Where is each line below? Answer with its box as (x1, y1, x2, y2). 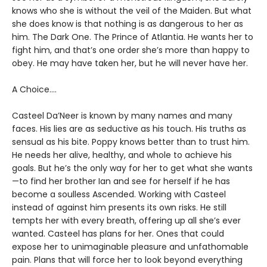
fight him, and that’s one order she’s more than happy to (12, 44, 250, 56)
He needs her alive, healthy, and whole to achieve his (12, 149, 232, 161)
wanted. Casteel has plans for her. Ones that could (12, 228, 224, 240)
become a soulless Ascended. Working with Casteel (12, 188, 226, 200)
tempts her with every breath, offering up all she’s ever (12, 215, 241, 226)
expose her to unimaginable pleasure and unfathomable (12, 241, 249, 253)
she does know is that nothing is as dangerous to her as (12, 18, 243, 30)
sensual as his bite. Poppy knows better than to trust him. (12, 136, 250, 148)
